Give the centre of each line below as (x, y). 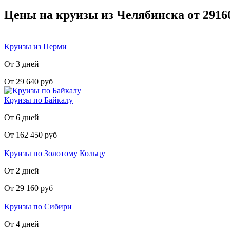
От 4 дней (22, 224)
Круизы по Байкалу (39, 100)
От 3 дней (22, 64)
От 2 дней (22, 170)
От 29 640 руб (28, 81)
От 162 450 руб (31, 135)
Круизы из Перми (35, 46)
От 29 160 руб (28, 188)
